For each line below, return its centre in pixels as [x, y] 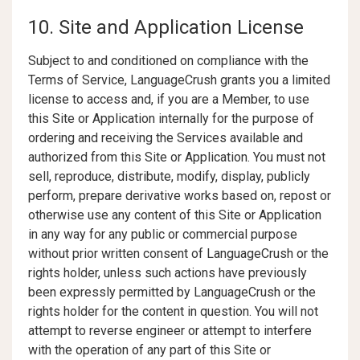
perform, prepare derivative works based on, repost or [180, 196]
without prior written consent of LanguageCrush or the [178, 254]
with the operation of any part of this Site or [149, 350]
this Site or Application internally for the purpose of [171, 119]
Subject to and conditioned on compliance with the [168, 61]
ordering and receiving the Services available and [166, 138]
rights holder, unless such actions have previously [168, 273]
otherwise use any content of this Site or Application [175, 215]
